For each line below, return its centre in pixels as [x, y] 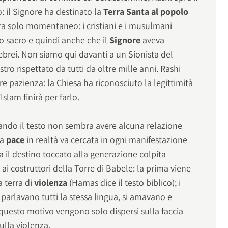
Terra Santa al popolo [145, 12]
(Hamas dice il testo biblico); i [125, 183]
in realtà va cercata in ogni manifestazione [107, 140]
